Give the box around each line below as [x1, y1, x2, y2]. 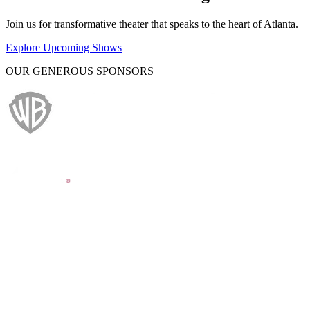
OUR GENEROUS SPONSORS [6, 64, 154, 77]
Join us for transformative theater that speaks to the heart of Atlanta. [6, 17, 298, 30]
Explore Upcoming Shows [6, 41, 122, 53]
